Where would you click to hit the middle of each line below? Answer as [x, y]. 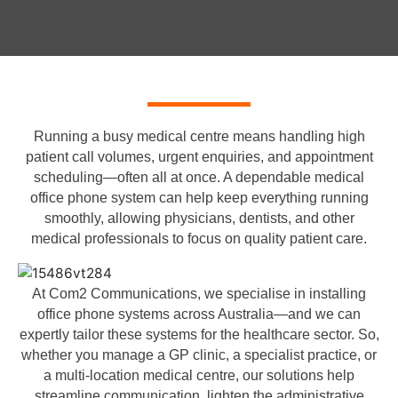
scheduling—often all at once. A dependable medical [199, 177]
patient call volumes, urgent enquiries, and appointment [199, 156]
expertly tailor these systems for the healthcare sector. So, [199, 335]
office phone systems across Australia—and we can [199, 314]
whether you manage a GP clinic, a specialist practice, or [199, 355]
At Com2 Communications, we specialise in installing [199, 294]
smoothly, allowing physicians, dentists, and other [199, 218]
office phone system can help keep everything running [199, 197]
